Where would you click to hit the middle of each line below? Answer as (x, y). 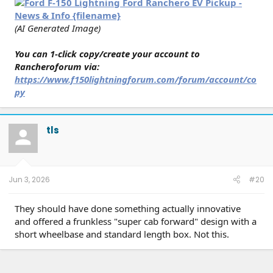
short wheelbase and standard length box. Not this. (122, 234)
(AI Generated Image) (58, 28)
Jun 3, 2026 (29, 179)
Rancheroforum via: (57, 66)
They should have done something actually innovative (128, 208)
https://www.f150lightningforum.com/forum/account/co (136, 79)
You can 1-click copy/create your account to (107, 54)
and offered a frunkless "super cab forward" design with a (136, 221)
